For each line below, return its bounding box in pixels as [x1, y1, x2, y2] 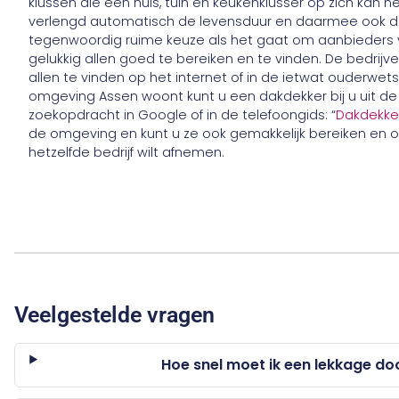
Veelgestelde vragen [14, 302, 216, 329]
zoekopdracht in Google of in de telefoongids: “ [28, 105, 337, 124]
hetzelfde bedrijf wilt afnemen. [28, 142, 225, 161]
